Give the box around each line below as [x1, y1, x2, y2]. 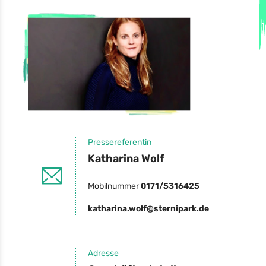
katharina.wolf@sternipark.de [87, 203, 209, 214]
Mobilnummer [87, 180, 141, 191]
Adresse [87, 248, 119, 258]
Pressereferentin [87, 137, 151, 147]
